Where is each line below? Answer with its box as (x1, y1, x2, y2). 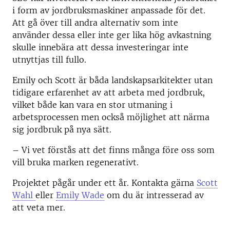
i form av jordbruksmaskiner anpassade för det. (12, 5, 205, 15)
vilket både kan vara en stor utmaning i (12, 100, 172, 110)
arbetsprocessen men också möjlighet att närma (12, 112, 209, 122)
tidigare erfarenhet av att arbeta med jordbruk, (12, 87, 205, 98)
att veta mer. (12, 202, 65, 213)
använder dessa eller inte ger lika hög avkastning (12, 30, 212, 40)
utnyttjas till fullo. (12, 54, 86, 65)
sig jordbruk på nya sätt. (12, 124, 111, 135)
